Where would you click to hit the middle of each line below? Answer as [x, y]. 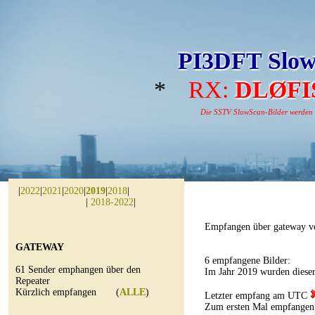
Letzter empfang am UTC [257, 296]
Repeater [33, 281]
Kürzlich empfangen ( [67, 292]
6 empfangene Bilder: [247, 261]
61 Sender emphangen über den [78, 270]
